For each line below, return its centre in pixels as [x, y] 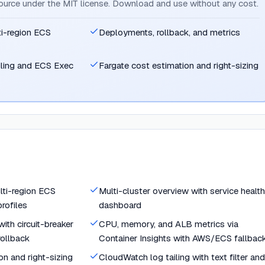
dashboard [120, 205]
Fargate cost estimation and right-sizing [179, 65]
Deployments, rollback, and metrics [169, 32]
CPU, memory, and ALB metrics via [169, 224]
